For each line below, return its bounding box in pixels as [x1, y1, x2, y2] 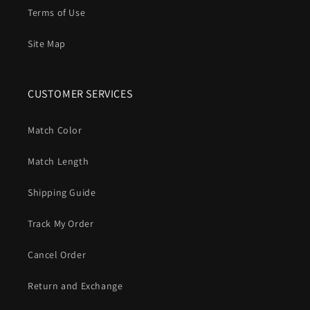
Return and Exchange [28, 280, 123, 293]
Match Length [28, 155, 89, 168]
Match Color [28, 124, 82, 137]
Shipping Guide [28, 186, 96, 199]
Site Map [28, 37, 66, 51]
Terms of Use [28, 6, 86, 19]
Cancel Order [28, 248, 86, 262]
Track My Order [28, 217, 94, 230]
